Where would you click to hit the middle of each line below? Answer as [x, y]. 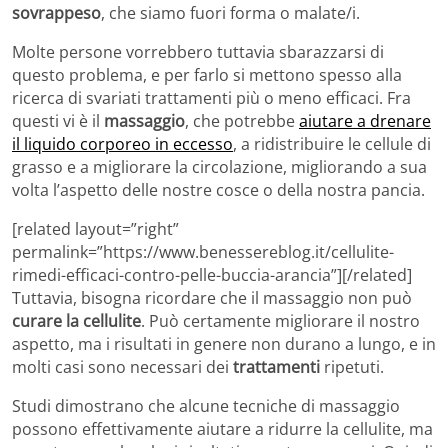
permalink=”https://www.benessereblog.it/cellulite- [203, 252]
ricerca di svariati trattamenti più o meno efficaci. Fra [211, 98]
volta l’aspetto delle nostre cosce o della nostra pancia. [218, 190]
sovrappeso [56, 13]
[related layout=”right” [95, 229]
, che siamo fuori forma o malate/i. [230, 13]
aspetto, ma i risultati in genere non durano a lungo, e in [224, 344]
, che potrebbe [242, 121]
